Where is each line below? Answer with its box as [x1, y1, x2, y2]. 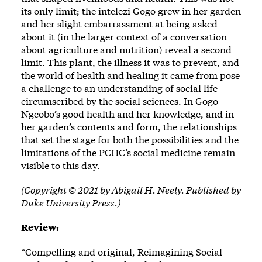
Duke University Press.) [21, 196, 120, 209]
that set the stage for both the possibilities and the [21, 133, 239, 146]
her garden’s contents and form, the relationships [21, 120, 237, 133]
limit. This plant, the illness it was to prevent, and [21, 56, 239, 68]
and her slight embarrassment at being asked [21, 17, 218, 30]
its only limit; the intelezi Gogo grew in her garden [21, 4, 241, 17]
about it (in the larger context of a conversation [21, 30, 227, 43]
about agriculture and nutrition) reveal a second [21, 43, 232, 56]
